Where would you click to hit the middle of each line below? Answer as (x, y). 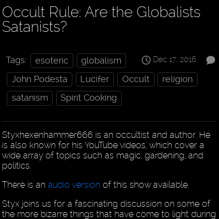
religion (178, 79)
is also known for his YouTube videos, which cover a (103, 145)
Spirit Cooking (89, 98)
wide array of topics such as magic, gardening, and (103, 155)
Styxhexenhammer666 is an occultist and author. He (106, 135)
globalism (101, 60)
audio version (74, 185)
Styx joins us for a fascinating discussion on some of (106, 204)
